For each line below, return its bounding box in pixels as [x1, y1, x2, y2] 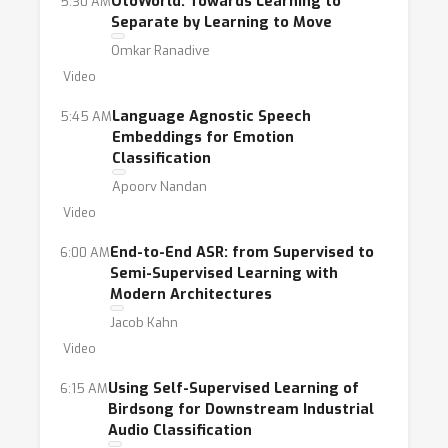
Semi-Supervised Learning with [110, 264, 338, 283]
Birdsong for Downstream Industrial [108, 400, 374, 419]
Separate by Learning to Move [111, 13, 332, 32]
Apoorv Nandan [112, 178, 207, 195]
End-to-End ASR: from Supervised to [110, 243, 374, 262]
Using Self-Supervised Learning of [108, 379, 359, 398]
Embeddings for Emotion [112, 128, 294, 147]
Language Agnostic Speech [112, 107, 311, 126]
